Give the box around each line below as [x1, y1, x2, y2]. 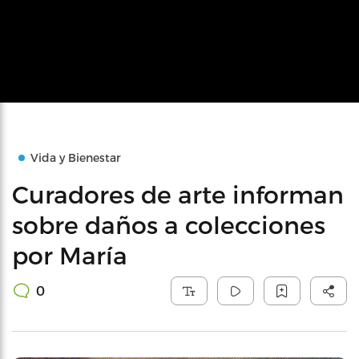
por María [12, 240, 127, 269]
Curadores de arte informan [12, 179, 344, 208]
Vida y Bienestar [30, 151, 121, 164]
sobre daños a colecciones [12, 210, 325, 239]
